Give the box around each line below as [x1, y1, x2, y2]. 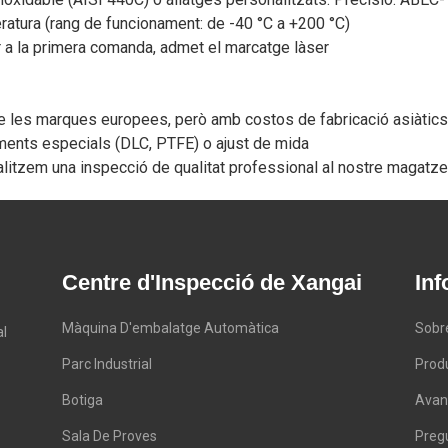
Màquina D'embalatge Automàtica [61, 320, 279, 337]
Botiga [61, 392, 103, 409]
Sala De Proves [61, 428, 157, 445]
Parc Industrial [61, 356, 152, 373]
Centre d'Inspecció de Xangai [61, 270, 362, 296]
